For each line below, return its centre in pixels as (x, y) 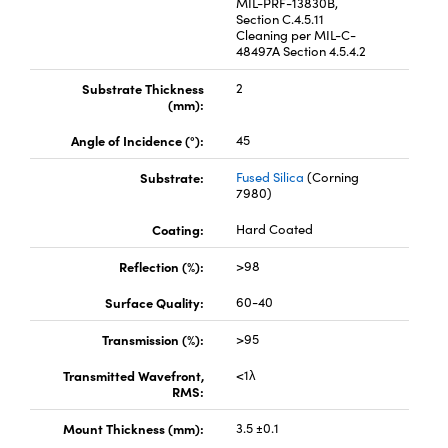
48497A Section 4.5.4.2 (300, 50)
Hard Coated (274, 228)
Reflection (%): (161, 265)
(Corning (331, 176)
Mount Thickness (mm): (133, 427)
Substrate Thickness (142, 87)
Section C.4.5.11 (279, 18)
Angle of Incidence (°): (137, 139)
